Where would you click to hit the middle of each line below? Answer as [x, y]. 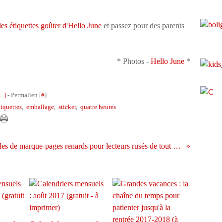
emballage [40, 107]
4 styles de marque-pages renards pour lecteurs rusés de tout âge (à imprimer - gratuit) [177, 146]
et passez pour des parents [143, 26]
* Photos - [134, 61]
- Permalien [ [24, 95]
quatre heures [98, 107]
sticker [67, 107]
